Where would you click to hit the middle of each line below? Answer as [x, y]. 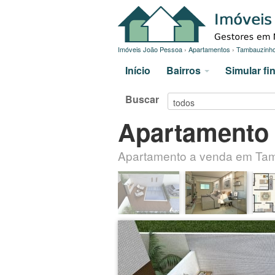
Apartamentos [209, 49]
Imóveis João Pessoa [150, 49]
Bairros [185, 70]
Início [138, 70]
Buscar [142, 99]
